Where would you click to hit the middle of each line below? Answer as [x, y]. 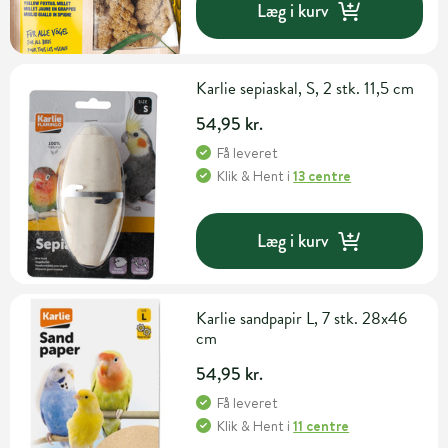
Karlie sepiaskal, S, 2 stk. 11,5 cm [305, 89]
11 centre [321, 426]
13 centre [322, 176]
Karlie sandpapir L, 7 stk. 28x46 [302, 319]
